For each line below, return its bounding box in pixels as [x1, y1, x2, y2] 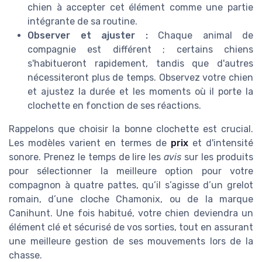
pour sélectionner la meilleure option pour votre [9, 165, 253, 177]
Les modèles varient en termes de [9, 137, 171, 149]
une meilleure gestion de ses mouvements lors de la [9, 235, 253, 247]
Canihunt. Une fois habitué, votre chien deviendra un [9, 207, 253, 219]
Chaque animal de [147, 29, 253, 41]
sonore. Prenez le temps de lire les [9, 151, 164, 163]
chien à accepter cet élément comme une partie [27, 1, 253, 13]
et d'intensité [188, 137, 253, 149]
